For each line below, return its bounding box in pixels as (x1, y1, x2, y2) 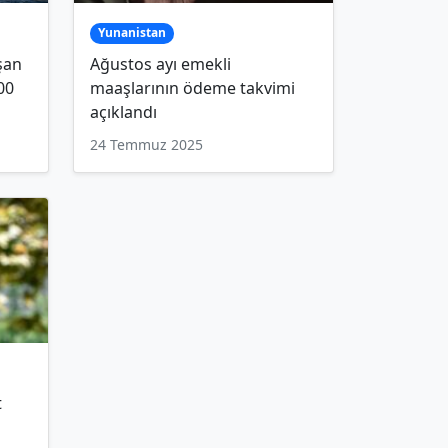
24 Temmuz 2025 (90, 134, 203, 154)
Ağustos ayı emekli (90, 52, 231, 75)
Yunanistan (97, 24, 166, 42)
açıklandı (90, 100, 157, 123)
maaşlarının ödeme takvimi (90, 76, 295, 99)
